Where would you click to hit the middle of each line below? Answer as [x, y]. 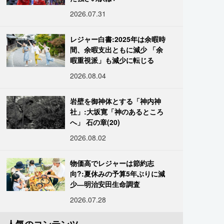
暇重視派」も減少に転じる [112, 60]
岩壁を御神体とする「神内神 [116, 101]
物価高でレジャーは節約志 [112, 163]
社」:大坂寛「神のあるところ [117, 111]
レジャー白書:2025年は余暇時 [118, 39]
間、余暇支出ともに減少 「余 [117, 49]
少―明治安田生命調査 [105, 184]
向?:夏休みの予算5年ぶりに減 [118, 173]
